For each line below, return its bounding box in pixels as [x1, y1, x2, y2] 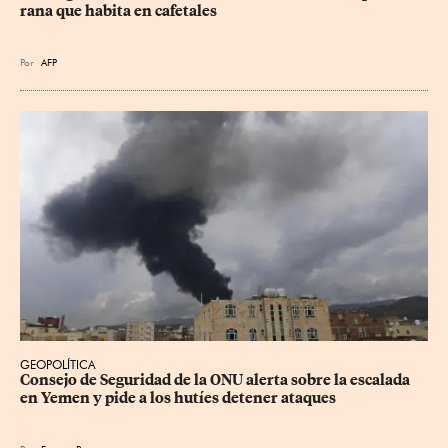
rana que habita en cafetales [20, 2, 217, 21]
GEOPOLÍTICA [20, 356, 96, 372]
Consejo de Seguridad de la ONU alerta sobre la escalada [20, 370, 413, 389]
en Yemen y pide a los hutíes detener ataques [20, 388, 336, 407]
